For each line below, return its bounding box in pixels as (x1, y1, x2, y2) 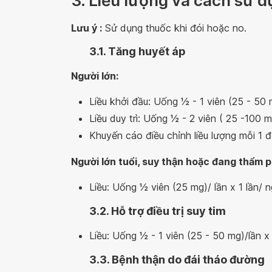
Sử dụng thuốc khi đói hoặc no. (102, 22, 246, 34)
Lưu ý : (71, 22, 102, 34)
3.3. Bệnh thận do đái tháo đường (89, 253, 265, 266)
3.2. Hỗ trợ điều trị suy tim (89, 205, 226, 217)
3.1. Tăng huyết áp (89, 45, 186, 58)
